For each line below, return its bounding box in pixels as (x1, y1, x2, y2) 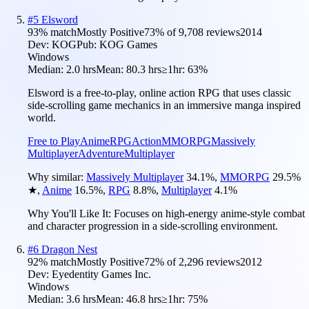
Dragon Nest (41, 243, 97, 255)
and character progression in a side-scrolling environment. (28, 219, 278, 232)
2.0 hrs (66, 63, 96, 75)
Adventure (78, 147, 124, 159)
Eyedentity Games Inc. (52, 268, 151, 280)
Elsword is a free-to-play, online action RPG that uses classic (28, 86, 291, 99)
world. (28, 111, 56, 123)
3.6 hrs (66, 292, 96, 305)
